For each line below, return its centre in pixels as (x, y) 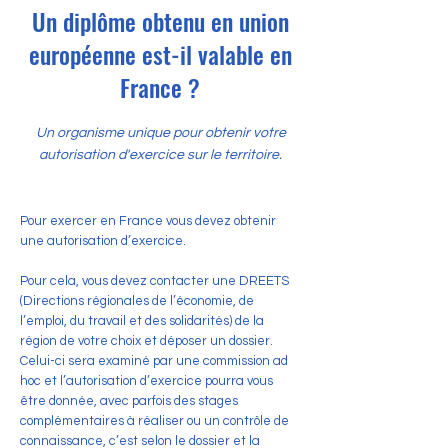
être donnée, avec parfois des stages (129, 401)
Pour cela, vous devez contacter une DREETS (154, 281)
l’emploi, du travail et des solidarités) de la (142, 321)
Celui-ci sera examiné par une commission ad (154, 361)
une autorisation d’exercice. (103, 241)
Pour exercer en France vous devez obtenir (148, 221)
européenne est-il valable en (160, 54)
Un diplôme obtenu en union (160, 21)
